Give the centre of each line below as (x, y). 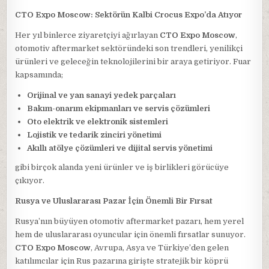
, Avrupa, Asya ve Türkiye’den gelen (160, 248)
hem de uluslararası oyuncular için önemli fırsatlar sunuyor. (131, 234)
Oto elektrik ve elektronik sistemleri (98, 122)
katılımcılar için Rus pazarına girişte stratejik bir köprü (122, 261)
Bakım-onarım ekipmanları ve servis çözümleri (119, 108)
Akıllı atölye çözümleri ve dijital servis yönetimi (120, 148)
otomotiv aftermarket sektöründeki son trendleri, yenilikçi (129, 48)
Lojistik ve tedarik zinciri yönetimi (95, 135)
